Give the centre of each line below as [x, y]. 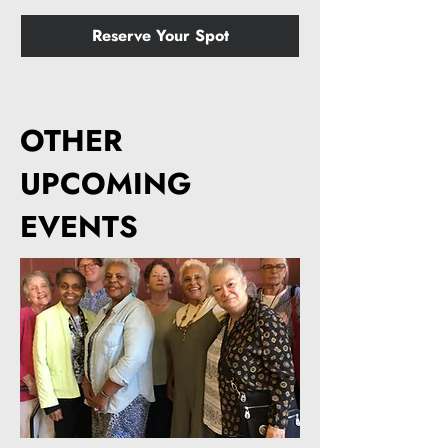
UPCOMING [105, 183]
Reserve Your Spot [160, 35]
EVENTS [79, 226]
